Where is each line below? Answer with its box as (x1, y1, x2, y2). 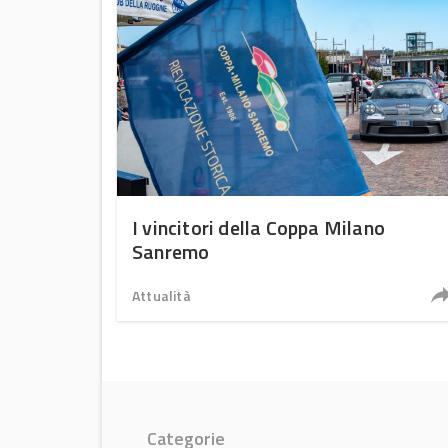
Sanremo (132, 236, 210, 267)
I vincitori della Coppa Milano (132, 212, 385, 243)
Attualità (132, 285, 191, 306)
